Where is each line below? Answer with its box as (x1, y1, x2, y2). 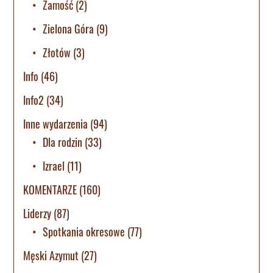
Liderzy (23, 205, 52, 221)
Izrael (43, 157, 65, 174)
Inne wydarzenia (23, 115, 88, 132)
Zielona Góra (43, 20, 94, 37)
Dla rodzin (43, 133, 83, 150)
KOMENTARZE (23, 181, 77, 197)
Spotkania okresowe (43, 223, 126, 239)
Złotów (43, 44, 71, 60)
